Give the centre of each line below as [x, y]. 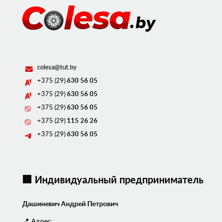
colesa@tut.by [57, 68]
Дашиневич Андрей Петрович [70, 204]
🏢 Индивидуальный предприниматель [113, 181]
